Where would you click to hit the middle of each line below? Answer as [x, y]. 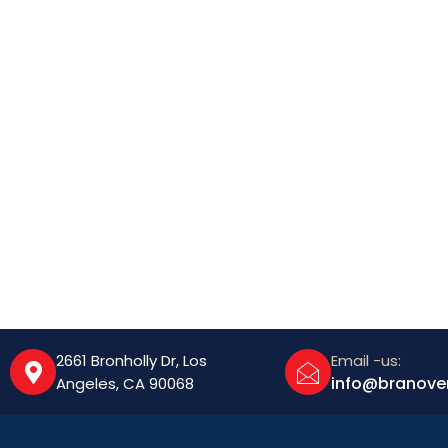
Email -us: [366, 361]
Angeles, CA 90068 [125, 384]
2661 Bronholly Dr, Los [131, 361]
